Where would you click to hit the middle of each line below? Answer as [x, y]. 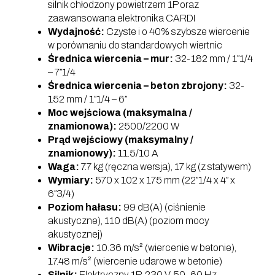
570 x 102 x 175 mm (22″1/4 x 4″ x [164, 180]
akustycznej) [75, 234]
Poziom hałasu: [85, 207]
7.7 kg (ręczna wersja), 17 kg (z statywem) [165, 167]
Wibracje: [71, 248]
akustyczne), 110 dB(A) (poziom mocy [129, 221]
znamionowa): [82, 126]
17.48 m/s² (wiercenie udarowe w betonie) [135, 261]
